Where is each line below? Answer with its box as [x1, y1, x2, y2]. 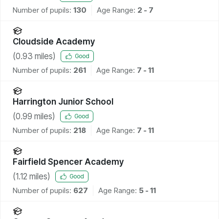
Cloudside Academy [13, 36, 95, 46]
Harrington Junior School [13, 96, 113, 107]
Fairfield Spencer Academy [13, 156, 124, 167]
